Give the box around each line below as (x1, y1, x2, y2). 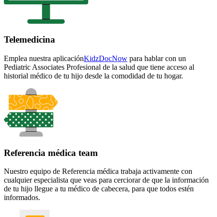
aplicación (53, 54, 84, 63)
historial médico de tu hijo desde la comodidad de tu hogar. (4, 72, 183, 80)
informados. (4, 193, 40, 202)
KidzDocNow (84, 54, 127, 63)
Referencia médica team (4, 147, 98, 158)
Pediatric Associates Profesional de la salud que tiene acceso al (4, 63, 194, 72)
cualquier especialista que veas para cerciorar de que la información (4, 176, 209, 185)
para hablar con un (127, 54, 186, 63)
